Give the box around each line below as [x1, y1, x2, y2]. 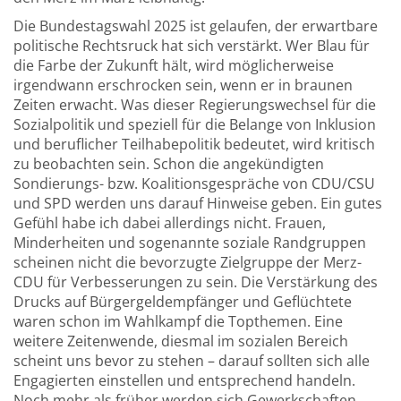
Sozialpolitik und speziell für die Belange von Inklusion [13, 115, 376, 134]
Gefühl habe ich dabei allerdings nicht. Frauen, [13, 213, 326, 233]
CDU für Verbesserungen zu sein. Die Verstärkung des [13, 272, 378, 292]
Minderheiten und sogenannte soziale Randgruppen [13, 233, 366, 252]
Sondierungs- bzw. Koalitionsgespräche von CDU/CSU [13, 174, 375, 193]
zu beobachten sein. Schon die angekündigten [13, 154, 324, 174]
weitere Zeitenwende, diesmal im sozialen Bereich [13, 331, 348, 351]
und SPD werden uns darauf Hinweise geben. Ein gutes [13, 193, 382, 213]
